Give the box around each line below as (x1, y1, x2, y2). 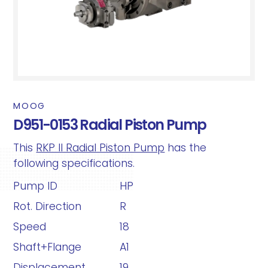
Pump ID (13, 179, 58, 193)
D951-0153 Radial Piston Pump (13, 115, 206, 135)
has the (165, 141, 207, 155)
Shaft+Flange (13, 240, 82, 254)
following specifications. (13, 156, 135, 170)
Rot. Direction (13, 199, 82, 214)
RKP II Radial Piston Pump (36, 141, 165, 155)
